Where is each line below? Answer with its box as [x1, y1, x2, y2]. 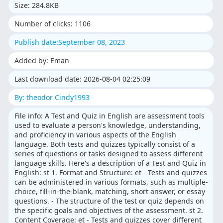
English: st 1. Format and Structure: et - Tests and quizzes [14, 168, 208, 178]
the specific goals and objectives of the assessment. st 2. [14, 206, 204, 216]
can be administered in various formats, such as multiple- [14, 177, 209, 187]
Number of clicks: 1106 [14, 19, 91, 29]
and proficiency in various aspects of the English [14, 130, 177, 140]
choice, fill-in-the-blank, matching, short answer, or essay [14, 187, 206, 197]
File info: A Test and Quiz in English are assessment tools [14, 111, 205, 121]
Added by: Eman [14, 56, 70, 66]
